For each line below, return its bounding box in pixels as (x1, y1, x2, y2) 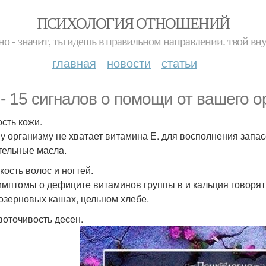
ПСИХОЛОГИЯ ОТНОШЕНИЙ (36, 12, 230, 33)
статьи (161, 54, 197, 71)
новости (107, 54, 151, 71)
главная (52, 54, 96, 71)
